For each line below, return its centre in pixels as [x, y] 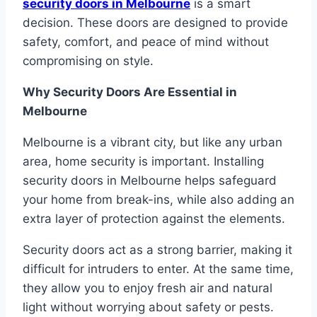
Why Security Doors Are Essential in [130, 92]
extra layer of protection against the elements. [154, 219]
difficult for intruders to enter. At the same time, [158, 269]
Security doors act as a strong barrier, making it [157, 250]
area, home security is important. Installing [143, 162]
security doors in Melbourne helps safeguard [150, 181]
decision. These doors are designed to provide [155, 23]
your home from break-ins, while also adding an [158, 200]
